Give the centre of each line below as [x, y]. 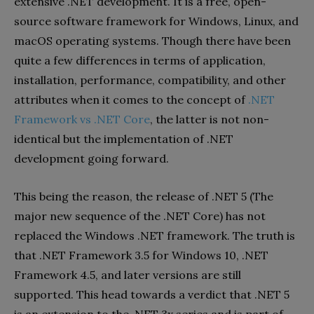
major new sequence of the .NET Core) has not [140, 216]
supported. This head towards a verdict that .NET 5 [152, 294]
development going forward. [91, 158]
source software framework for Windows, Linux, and [156, 21]
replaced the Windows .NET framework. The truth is [155, 235]
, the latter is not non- [210, 119]
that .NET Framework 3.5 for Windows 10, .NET [141, 255]
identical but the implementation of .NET [124, 138]
